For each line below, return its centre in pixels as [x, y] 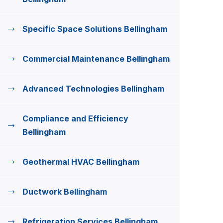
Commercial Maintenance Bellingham [96, 59]
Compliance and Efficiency [75, 118]
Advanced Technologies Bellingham [93, 89]
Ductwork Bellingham [65, 192]
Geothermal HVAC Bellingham [81, 162]
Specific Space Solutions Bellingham [95, 29]
